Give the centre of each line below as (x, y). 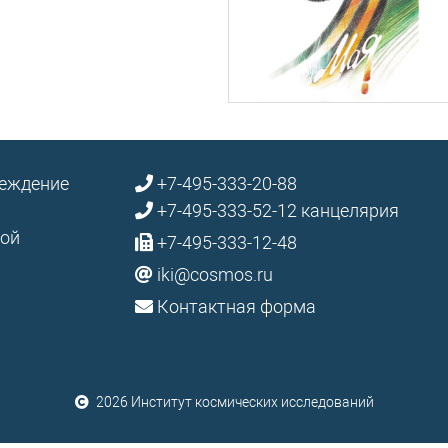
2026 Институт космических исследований (233, 402)
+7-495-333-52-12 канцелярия (276, 210)
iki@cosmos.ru (215, 274)
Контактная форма (237, 306)
